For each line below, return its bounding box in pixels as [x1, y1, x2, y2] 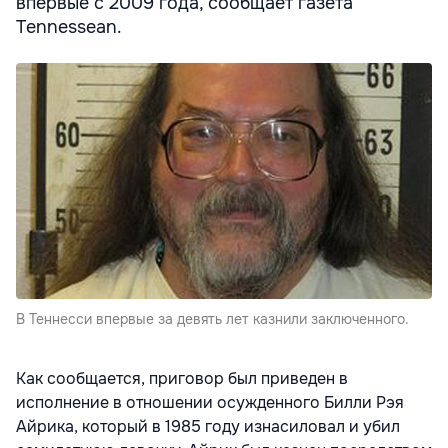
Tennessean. [16, 16, 122, 39]
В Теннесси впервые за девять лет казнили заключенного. [16, 310, 409, 329]
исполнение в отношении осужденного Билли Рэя [16, 392, 404, 414]
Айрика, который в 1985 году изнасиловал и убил [16, 416, 400, 438]
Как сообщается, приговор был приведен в [16, 368, 348, 390]
